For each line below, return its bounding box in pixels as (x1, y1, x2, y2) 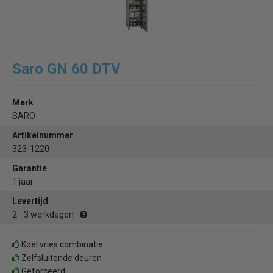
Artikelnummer (12, 130, 73, 141)
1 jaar (12, 177, 34, 187)
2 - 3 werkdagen (12, 210, 74, 220)
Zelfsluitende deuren (19, 253, 102, 263)
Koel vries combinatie (19, 239, 103, 250)
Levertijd (12, 196, 48, 207)
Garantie (12, 163, 47, 174)
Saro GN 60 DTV (12, 60, 121, 78)
